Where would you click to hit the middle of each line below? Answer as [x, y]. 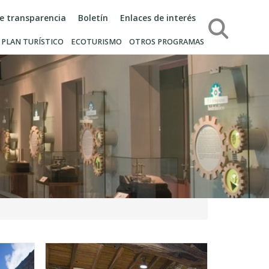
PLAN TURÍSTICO [32, 42]
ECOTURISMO [96, 42]
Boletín [93, 18]
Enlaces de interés [158, 18]
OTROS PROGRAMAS [167, 42]
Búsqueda [225, 18]
